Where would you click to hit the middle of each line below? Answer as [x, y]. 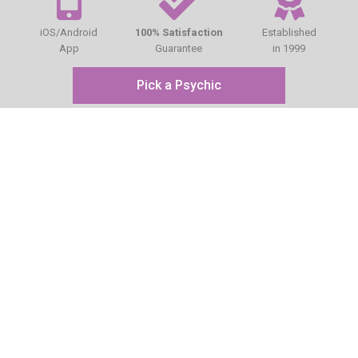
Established [289, 32]
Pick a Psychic [179, 85]
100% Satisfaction [179, 32]
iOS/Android [69, 32]
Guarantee [179, 48]
